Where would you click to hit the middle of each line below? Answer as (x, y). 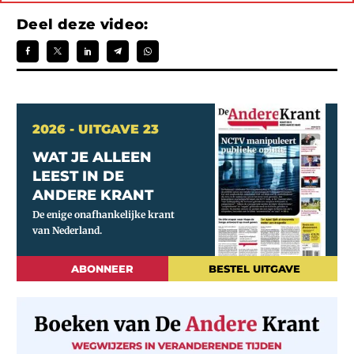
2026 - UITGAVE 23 (96, 130)
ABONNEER (103, 269)
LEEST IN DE (78, 177)
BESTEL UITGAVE (254, 269)
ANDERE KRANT (93, 196)
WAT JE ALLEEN (92, 158)
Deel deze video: (83, 25)
